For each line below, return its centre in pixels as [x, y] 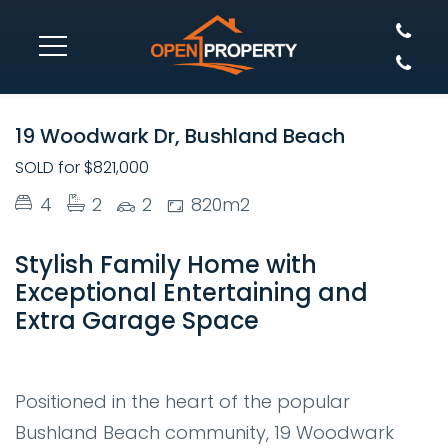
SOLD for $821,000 [82, 167]
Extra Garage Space [137, 320]
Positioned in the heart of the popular [182, 401]
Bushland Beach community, [142, 432]
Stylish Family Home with [166, 264]
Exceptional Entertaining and [191, 292]
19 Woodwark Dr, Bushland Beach [180, 136]
